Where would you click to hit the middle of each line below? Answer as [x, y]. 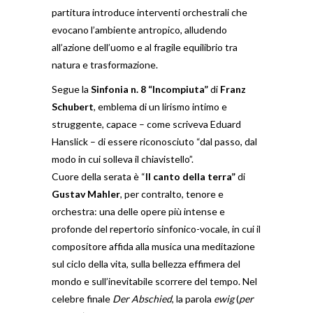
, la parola [193, 299]
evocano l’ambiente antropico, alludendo [139, 30]
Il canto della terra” [190, 176]
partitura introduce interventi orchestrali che [150, 12]
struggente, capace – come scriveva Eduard [146, 124]
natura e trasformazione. [105, 65]
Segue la [71, 89]
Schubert [73, 107]
